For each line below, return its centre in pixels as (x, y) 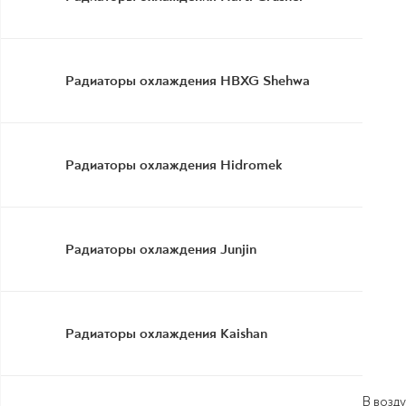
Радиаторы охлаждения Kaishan (166, 333)
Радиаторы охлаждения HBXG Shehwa (188, 81)
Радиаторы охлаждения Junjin (161, 249)
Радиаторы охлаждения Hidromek (174, 165)
